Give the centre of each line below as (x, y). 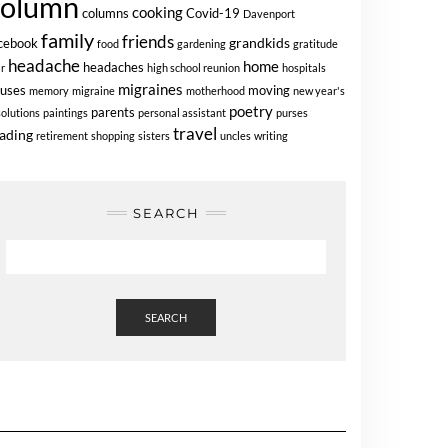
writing (271, 135)
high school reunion (193, 67)
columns (105, 13)
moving (269, 90)
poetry (251, 111)
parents (113, 112)
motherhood (215, 90)
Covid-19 (213, 13)
